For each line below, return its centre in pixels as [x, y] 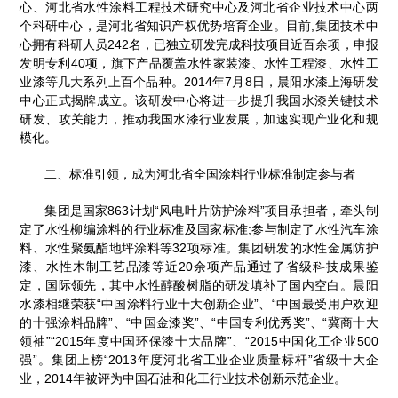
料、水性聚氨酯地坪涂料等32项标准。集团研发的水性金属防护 [199, 247]
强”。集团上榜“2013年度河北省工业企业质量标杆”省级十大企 [199, 359]
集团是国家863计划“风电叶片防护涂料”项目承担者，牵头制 [211, 210]
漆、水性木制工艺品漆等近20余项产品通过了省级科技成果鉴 [199, 266]
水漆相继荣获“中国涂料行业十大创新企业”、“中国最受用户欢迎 [199, 303]
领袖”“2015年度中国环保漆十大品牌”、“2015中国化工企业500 [199, 341]
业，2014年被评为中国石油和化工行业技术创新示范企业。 [183, 378]
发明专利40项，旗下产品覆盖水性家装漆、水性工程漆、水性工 [199, 63]
